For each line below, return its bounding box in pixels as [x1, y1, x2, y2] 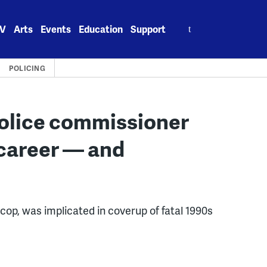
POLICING [9, 63, 46, 73]
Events [41, 22, 72, 36]
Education [79, 22, 123, 36]
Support [131, 22, 166, 36]
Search [174, 15, 205, 29]
